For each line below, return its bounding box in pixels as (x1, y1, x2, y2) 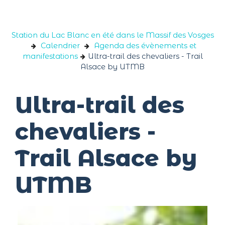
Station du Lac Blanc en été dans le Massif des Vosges (11, 31, 214, 40)
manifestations (22, 52, 78, 61)
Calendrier (41, 41, 80, 50)
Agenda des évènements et (94, 41, 196, 50)
